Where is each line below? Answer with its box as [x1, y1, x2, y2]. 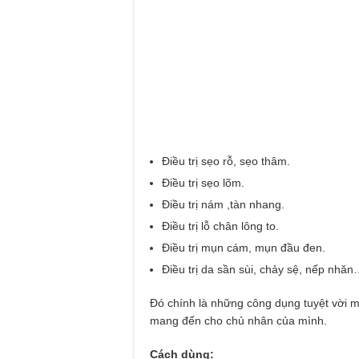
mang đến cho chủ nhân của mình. [150, 313, 327, 327]
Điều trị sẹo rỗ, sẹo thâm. [162, 154, 290, 167]
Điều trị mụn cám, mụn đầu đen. [162, 240, 325, 254]
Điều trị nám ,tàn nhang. [162, 197, 284, 211]
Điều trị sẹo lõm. [162, 175, 244, 189]
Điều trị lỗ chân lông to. [162, 219, 279, 232]
